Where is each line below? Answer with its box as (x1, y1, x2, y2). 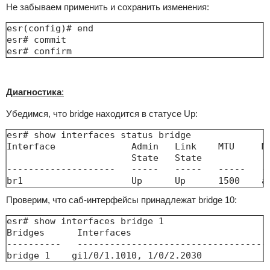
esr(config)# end (6, 22, 93, 34)
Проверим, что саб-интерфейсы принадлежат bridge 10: (5, 194, 237, 205)
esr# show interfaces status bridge (6, 129, 196, 140)
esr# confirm (6, 45, 72, 57)
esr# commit (6, 34, 72, 45)
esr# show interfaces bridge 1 (6, 215, 164, 227)
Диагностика (5, 86, 61, 97)
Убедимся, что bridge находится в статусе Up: (5, 108, 198, 119)
